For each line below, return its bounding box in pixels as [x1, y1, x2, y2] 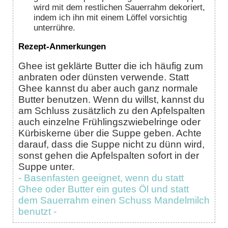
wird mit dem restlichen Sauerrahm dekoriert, [34, 3, 205, 13]
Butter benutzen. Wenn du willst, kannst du [18, 94, 205, 105]
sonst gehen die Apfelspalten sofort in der [18, 150, 199, 161]
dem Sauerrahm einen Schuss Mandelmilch [18, 194, 210, 206]
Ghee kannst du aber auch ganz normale [18, 82, 198, 94]
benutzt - [18, 206, 59, 217]
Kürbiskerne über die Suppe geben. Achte [18, 127, 202, 138]
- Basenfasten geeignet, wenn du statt [18, 172, 184, 183]
